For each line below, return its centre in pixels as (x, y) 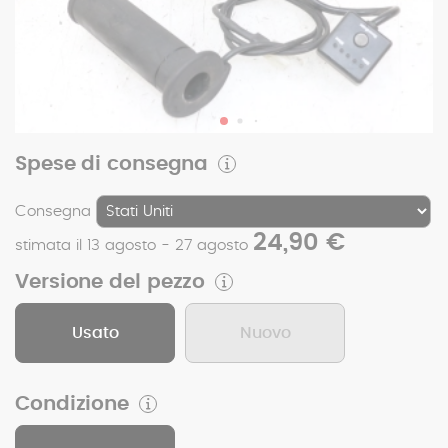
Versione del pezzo (110, 282)
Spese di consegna (112, 164)
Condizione (72, 404)
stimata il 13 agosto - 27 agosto (134, 246)
